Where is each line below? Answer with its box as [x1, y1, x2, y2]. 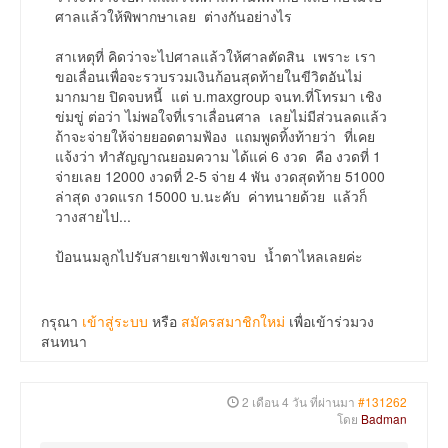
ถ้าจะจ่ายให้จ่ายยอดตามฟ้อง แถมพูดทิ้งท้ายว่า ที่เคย [55, 126, 375, 147]
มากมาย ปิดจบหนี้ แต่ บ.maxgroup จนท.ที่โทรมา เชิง [55, 86, 382, 107]
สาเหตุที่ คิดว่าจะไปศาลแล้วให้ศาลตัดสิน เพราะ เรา [55, 46, 376, 67]
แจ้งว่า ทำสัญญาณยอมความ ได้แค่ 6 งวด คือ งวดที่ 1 [55, 146, 381, 167]
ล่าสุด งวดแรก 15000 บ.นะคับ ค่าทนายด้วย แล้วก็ [55, 186, 367, 207]
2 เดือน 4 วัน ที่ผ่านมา [242, 393, 355, 411]
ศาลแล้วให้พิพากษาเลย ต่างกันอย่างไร [55, 6, 292, 27]
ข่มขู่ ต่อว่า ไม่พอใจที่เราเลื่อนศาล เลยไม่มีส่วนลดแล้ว [55, 106, 387, 127]
